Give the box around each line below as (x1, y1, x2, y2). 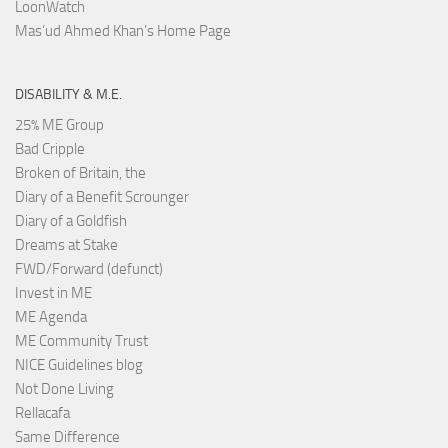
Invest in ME (15, 283, 92, 302)
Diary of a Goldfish (15, 211, 127, 230)
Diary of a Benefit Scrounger (15, 187, 189, 206)
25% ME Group (15, 115, 104, 134)
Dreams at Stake (15, 235, 118, 254)
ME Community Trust (15, 331, 148, 350)
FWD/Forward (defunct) (15, 259, 163, 278)
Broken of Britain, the (15, 163, 146, 182)
